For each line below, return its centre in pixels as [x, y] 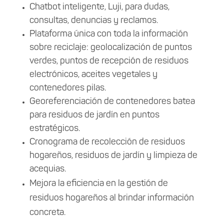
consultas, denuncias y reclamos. [94, 20]
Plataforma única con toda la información [108, 34]
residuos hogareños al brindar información [111, 198]
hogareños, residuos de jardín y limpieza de [113, 155]
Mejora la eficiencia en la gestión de [98, 183]
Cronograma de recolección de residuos [107, 142]
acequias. [47, 169]
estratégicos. [55, 128]
